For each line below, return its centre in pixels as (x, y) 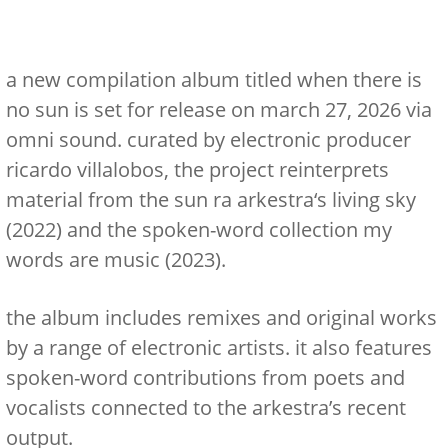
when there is (359, 79)
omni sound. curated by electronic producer (208, 139)
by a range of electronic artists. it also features (218, 347)
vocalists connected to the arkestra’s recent (205, 407)
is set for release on (164, 109)
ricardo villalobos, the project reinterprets (197, 169)
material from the (89, 199)
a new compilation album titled (151, 79)
